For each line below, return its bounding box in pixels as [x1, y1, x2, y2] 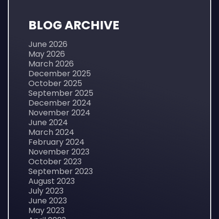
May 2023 [28, 205, 65, 216]
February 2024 [28, 136, 85, 148]
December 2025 [28, 68, 91, 79]
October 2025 [28, 78, 82, 89]
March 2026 [28, 58, 74, 69]
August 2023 [28, 175, 75, 187]
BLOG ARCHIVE [28, 17, 119, 34]
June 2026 [28, 39, 67, 50]
